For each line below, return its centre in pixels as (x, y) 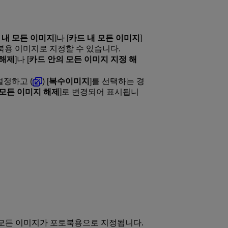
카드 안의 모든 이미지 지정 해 (83, 60)
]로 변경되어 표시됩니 (99, 92)
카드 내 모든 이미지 (104, 38)
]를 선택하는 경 (117, 81)
